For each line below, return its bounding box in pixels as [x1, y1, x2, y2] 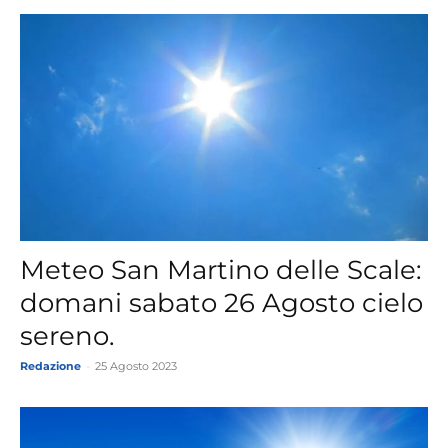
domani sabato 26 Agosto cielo [20, 287, 423, 320]
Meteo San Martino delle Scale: [20, 254, 422, 287]
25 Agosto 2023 [95, 359, 177, 374]
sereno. [20, 320, 115, 353]
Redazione [20, 359, 81, 374]
